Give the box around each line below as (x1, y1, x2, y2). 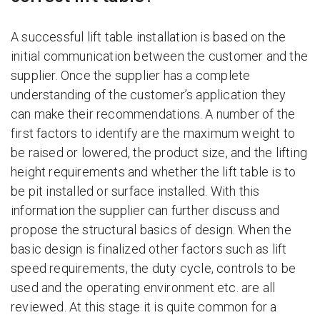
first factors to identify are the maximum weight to (11, 126, 296, 141)
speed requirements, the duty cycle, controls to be (11, 261, 296, 276)
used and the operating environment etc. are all (11, 280, 276, 295)
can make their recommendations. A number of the (11, 106, 296, 121)
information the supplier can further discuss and (11, 203, 280, 218)
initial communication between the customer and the (11, 49, 309, 64)
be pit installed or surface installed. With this (11, 184, 260, 199)
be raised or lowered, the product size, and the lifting (11, 145, 308, 160)
